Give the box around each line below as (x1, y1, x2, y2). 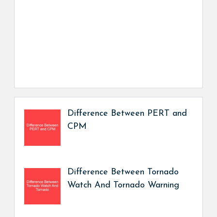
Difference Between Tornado (67, 167, 179, 177)
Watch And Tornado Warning (67, 180, 179, 190)
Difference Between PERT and (67, 108, 187, 118)
